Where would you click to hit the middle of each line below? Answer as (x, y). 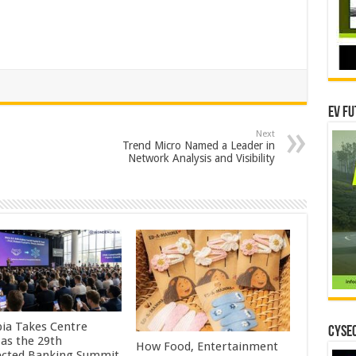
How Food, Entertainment (207, 347)
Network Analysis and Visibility (201, 158)
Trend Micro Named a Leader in (198, 145)
